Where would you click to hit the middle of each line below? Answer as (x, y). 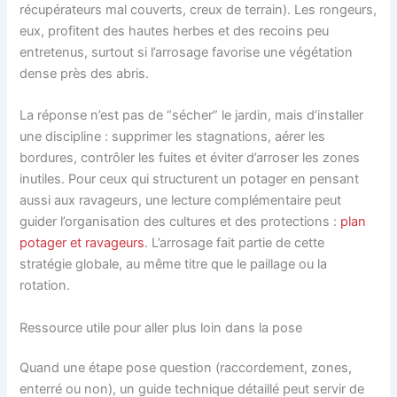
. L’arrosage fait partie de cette (235, 243)
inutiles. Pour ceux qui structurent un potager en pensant (190, 179)
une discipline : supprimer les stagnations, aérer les (173, 137)
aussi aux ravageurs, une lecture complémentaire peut (181, 201)
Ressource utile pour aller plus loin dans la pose (161, 327)
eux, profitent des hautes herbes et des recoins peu (175, 31)
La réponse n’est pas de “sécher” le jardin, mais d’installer (192, 116)
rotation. (45, 286)
